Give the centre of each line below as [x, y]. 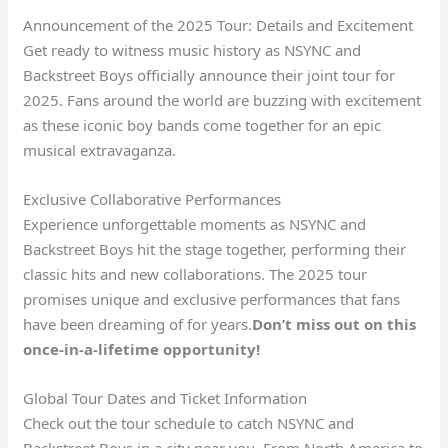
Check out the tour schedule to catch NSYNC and [189, 422]
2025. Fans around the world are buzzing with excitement [222, 99]
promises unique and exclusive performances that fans [212, 298]
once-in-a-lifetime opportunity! [142, 348]
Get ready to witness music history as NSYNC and [192, 49]
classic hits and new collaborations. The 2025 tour [195, 273]
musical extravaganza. [100, 149]
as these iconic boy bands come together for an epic [202, 124]
